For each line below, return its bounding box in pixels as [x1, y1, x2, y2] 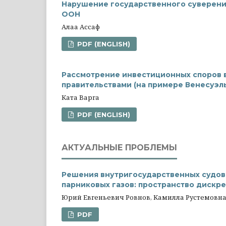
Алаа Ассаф [62, 22, 100, 31]
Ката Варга [62, 92, 99, 102]
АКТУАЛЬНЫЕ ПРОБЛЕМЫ [62, 142, 177, 152]
